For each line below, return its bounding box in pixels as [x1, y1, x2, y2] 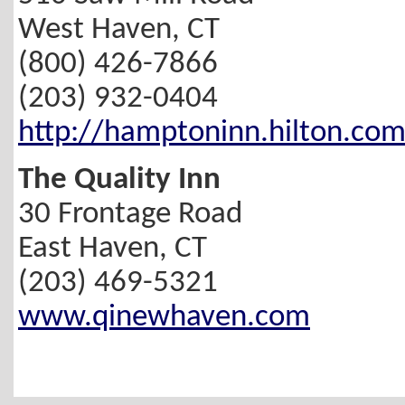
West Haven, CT [18, 14, 220, 46]
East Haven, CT [18, 233, 207, 266]
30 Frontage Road [18, 199, 242, 231]
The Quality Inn [18, 165, 221, 197]
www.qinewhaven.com [18, 302, 310, 334]
